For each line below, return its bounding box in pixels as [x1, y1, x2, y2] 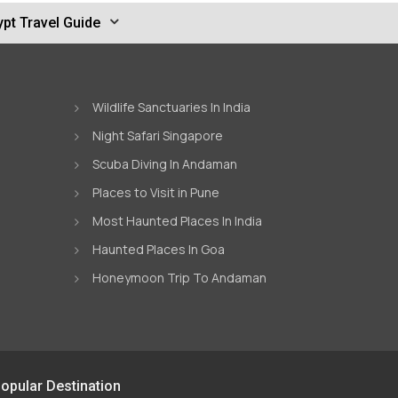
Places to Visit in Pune [92, 184, 219, 201]
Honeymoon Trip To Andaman [92, 269, 267, 286]
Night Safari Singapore [92, 127, 223, 144]
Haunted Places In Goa [92, 241, 225, 258]
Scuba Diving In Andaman [92, 155, 237, 172]
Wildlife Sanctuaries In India [92, 99, 251, 115]
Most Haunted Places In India [92, 212, 262, 229]
